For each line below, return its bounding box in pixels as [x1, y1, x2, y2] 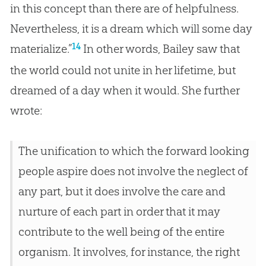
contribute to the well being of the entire [18, 224, 224, 239]
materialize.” [9, 41, 72, 56]
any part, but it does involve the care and [18, 183, 226, 198]
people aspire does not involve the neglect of [18, 163, 248, 178]
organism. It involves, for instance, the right [18, 244, 240, 259]
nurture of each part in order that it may [18, 204, 220, 218]
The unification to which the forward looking [18, 143, 249, 158]
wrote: [9, 103, 42, 118]
